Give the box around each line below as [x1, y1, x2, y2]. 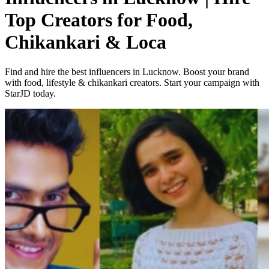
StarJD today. [5, 88, 56, 98]
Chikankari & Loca [5, 31, 166, 53]
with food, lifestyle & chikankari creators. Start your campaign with [5, 77, 259, 88]
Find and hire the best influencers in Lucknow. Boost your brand [5, 66, 249, 77]
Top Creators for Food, [5, 9, 193, 31]
